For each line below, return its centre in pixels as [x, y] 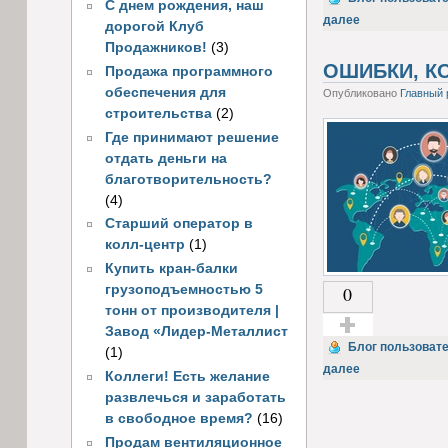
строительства [158, 113]
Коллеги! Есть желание [187, 376]
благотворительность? [188, 179]
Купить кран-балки [171, 269]
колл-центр [144, 245]
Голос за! [352, 347]
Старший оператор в [178, 224]
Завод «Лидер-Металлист [196, 332]
